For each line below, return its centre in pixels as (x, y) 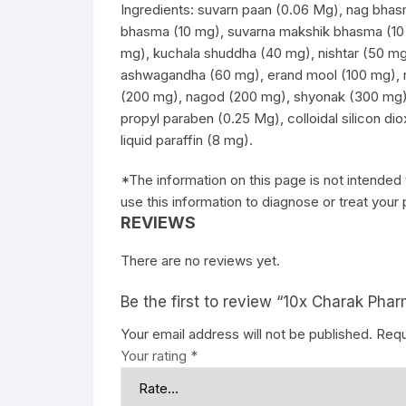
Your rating (155, 356)
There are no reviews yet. (200, 261)
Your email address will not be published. (246, 334)
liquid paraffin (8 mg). (187, 140)
